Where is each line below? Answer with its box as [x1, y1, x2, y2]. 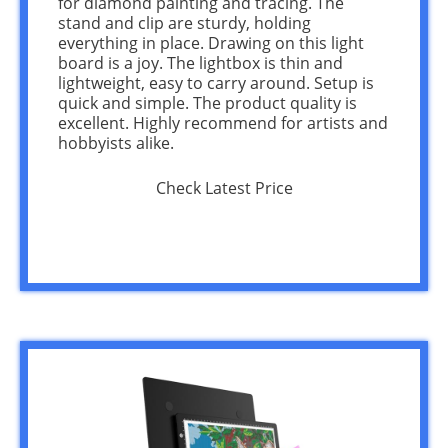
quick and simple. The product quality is [58, 91, 357, 114]
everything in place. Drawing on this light [58, 31, 364, 54]
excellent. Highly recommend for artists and [58, 111, 388, 134]
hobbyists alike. [58, 131, 174, 154]
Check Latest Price [155, 176, 293, 199]
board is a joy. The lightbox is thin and [58, 51, 343, 74]
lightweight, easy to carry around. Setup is [58, 71, 374, 94]
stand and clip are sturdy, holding [58, 11, 311, 34]
